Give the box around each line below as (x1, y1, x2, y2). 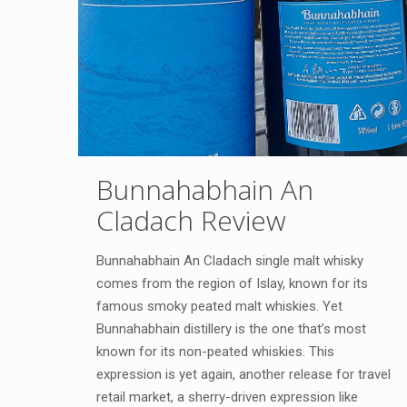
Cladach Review (95, 202, 286, 240)
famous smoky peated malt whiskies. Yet (95, 298, 342, 315)
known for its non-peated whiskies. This (95, 343, 334, 361)
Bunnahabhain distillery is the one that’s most (95, 321, 366, 338)
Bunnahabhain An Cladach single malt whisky (95, 253, 363, 270)
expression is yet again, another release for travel (95, 366, 391, 383)
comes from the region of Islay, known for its (95, 275, 368, 293)
